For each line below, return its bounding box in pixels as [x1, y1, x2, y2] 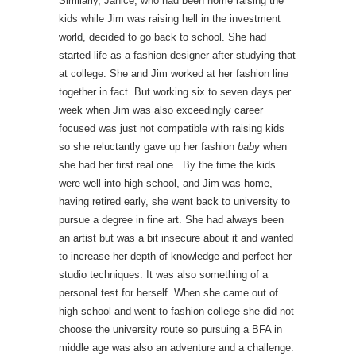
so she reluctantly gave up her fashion [59, 141, 238, 153]
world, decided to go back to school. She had [59, 31, 266, 43]
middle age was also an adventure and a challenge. [59, 342, 294, 354]
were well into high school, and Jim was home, [59, 177, 273, 189]
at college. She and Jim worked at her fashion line [59, 68, 288, 79]
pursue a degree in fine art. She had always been [59, 214, 284, 226]
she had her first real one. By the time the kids [59, 159, 276, 171]
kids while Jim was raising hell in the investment [59, 13, 281, 25]
